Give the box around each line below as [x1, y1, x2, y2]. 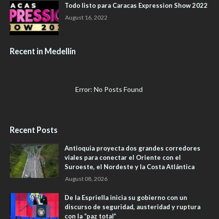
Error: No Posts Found [75, 85, 144, 94]
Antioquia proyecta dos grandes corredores [65, 144, 200, 153]
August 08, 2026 [65, 175, 108, 183]
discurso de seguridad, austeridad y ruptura [65, 203, 200, 211]
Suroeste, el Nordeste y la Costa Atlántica [65, 163, 195, 171]
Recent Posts [10, 125, 58, 135]
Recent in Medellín [10, 46, 76, 56]
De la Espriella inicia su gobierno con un [65, 194, 187, 202]
